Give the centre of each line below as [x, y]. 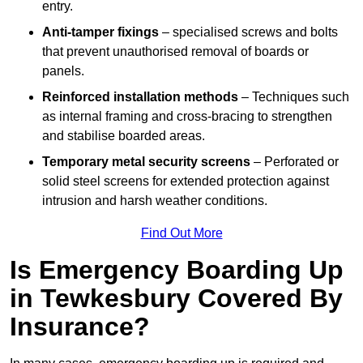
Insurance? [80, 327]
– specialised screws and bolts [248, 32]
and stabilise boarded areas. [124, 136]
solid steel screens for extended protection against [186, 181]
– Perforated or [295, 162]
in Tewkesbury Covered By [176, 299]
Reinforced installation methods [140, 97]
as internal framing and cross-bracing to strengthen [187, 117]
